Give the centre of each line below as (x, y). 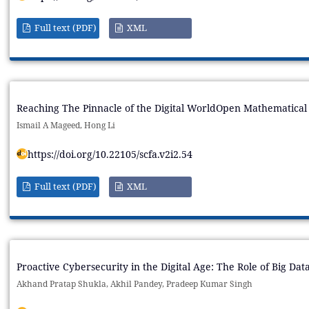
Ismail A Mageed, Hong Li (66, 126)
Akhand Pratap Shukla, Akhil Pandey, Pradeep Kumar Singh (134, 284)
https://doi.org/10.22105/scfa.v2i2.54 (110, 154)
